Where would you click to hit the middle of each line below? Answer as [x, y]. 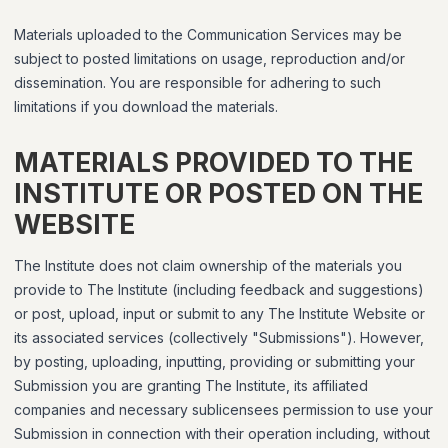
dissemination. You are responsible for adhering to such [197, 82]
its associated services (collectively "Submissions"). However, [219, 337]
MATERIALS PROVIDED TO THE [213, 162]
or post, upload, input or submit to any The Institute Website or [219, 313]
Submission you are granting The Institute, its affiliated [191, 385]
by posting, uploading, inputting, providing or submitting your [214, 361]
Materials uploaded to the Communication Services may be [208, 34]
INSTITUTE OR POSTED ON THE [218, 193]
